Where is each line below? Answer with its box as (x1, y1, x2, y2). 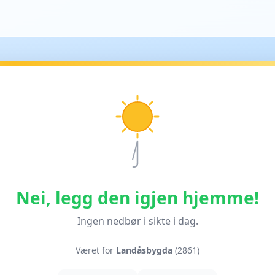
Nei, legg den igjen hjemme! (16, 186, 259, 209)
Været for (76, 244, 116, 256)
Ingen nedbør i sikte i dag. (77, 214, 198, 228)
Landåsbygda (116, 244, 172, 256)
